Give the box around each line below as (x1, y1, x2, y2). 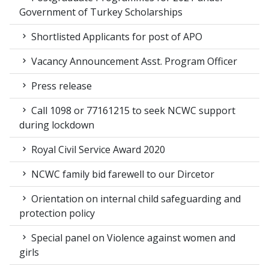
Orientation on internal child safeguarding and (29, 192, 241, 206)
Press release (29, 79, 92, 93)
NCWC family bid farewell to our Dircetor (29, 168, 214, 181)
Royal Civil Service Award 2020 (29, 143, 165, 157)
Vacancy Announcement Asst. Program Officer (29, 55, 237, 68)
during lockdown (19, 118, 94, 132)
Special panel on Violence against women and (29, 231, 235, 245)
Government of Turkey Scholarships (19, 5, 183, 19)
